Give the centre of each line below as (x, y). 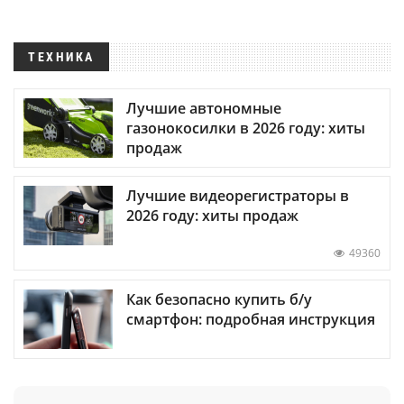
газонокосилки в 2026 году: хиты (246, 129)
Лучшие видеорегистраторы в (238, 196)
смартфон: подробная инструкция (251, 319)
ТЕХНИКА (61, 57)
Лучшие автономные (204, 109)
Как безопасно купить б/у (219, 299)
